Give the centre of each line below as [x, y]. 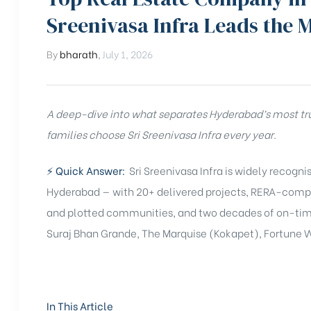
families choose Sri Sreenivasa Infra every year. [161, 134]
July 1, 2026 [127, 53]
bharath [79, 53]
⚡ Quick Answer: [88, 170]
